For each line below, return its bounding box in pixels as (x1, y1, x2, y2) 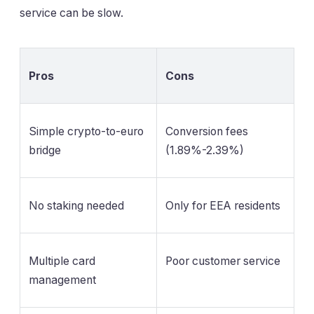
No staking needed (29, 198, 124, 212)
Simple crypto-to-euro (29, 124, 144, 138)
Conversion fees (165, 124, 248, 138)
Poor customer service (165, 254, 280, 268)
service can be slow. (20, 6, 123, 20)
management (29, 273, 96, 287)
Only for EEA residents (165, 198, 280, 212)
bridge (29, 143, 61, 157)
